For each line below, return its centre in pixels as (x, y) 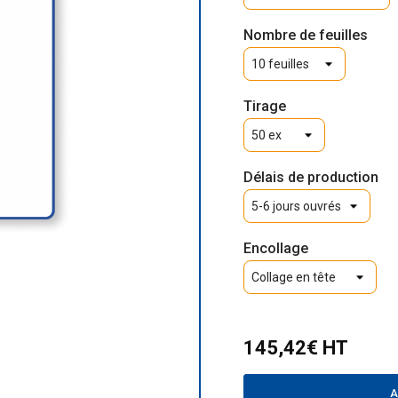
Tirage (265, 106)
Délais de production (311, 177)
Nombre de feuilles (306, 35)
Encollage (276, 248)
